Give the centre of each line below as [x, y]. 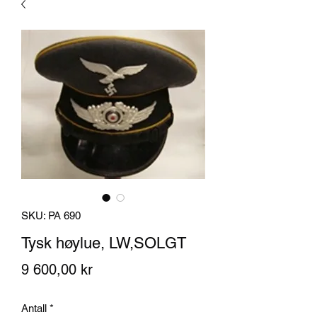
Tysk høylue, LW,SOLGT [104, 243]
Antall [34, 308]
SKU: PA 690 [51, 215]
